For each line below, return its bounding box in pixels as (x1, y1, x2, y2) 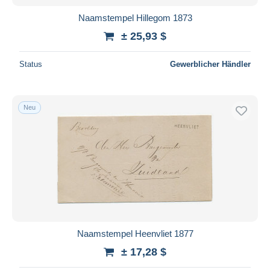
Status (19, 59, 42, 69)
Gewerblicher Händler (170, 59, 251, 69)
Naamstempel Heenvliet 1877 (77, 228, 193, 239)
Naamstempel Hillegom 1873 (78, 12, 192, 23)
